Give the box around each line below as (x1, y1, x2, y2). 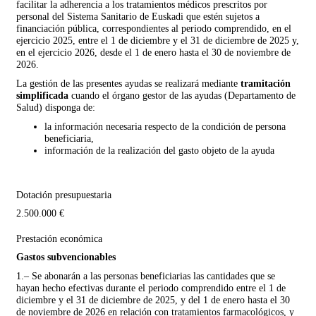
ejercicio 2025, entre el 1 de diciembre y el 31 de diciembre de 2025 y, (16, 35, 299, 46)
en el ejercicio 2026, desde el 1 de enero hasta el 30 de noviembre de (16, 47, 291, 58)
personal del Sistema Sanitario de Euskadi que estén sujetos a (16, 11, 260, 22)
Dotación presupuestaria (16, 189, 111, 200)
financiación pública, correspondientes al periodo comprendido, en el (16, 23, 291, 34)
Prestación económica (16, 233, 102, 244)
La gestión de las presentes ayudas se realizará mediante (16, 78, 241, 89)
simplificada (16, 90, 71, 101)
